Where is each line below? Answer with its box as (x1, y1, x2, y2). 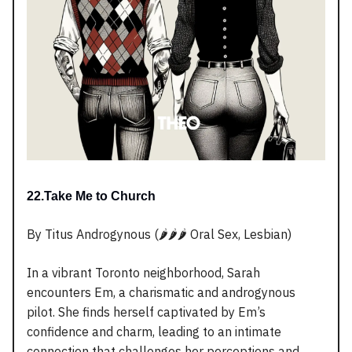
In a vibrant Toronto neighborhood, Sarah (27, 265, 260, 281)
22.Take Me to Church (27, 189, 156, 203)
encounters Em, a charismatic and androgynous (27, 284, 295, 301)
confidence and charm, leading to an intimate (27, 324, 281, 340)
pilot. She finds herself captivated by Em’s (27, 304, 266, 321)
